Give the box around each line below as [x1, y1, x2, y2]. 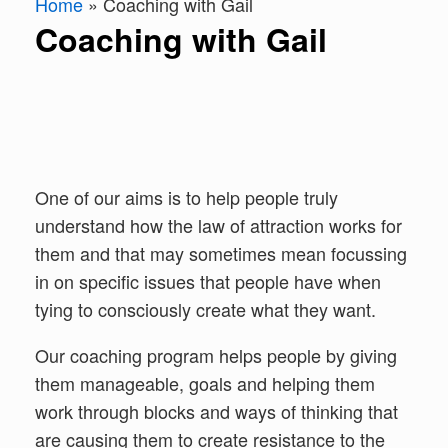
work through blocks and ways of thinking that [35, 398, 398, 424]
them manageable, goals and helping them [35, 370, 375, 396]
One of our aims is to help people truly [35, 184, 338, 210]
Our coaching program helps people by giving [35, 342, 397, 368]
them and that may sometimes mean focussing [35, 240, 407, 266]
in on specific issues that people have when [35, 268, 381, 294]
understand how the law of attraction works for [35, 212, 402, 238]
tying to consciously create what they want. [35, 296, 376, 322]
